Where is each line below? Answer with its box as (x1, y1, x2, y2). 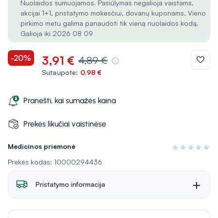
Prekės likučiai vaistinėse (23, 119, 106, 128)
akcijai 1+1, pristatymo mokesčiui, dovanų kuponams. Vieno (20, 9, 206, 17)
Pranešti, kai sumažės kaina (23, 96, 116, 105)
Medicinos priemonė (8, 142, 75, 150)
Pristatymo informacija (36, 180, 105, 188)
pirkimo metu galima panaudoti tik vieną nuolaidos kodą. (20, 19, 199, 27)
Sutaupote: (42, 68, 78, 76)
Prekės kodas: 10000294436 (8, 158, 102, 166)
